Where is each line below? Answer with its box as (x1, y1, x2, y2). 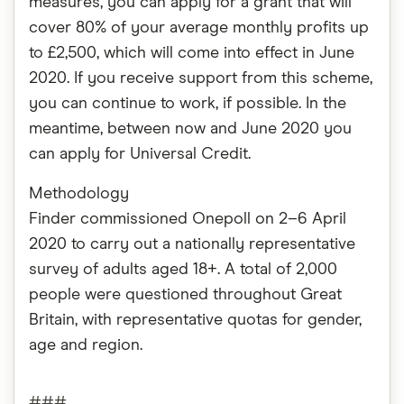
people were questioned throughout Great (29, 287, 342, 303)
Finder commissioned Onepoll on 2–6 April (29, 211, 346, 227)
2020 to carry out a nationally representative (29, 236, 355, 252)
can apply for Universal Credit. (29, 146, 251, 162)
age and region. (29, 337, 142, 353)
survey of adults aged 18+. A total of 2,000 (29, 262, 337, 278)
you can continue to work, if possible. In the (29, 96, 346, 112)
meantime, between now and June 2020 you (29, 121, 352, 137)
